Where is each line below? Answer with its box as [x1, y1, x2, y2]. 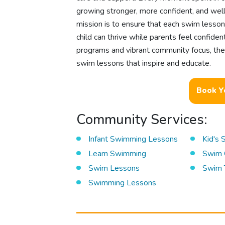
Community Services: [76, 110, 208, 130]
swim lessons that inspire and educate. [76, 58, 211, 69]
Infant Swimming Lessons [88, 133, 178, 145]
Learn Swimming [88, 148, 146, 159]
